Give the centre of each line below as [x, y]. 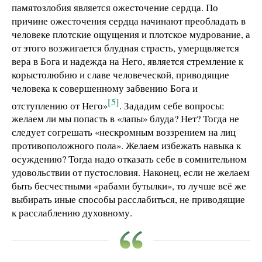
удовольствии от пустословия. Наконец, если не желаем [131, 173]
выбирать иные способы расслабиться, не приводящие [128, 199]
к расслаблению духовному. [72, 213]
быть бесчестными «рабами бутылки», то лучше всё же [129, 186]
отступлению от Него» [60, 105]
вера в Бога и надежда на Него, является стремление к [127, 61]
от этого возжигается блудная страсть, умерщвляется [125, 47]
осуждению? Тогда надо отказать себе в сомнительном [129, 159]
